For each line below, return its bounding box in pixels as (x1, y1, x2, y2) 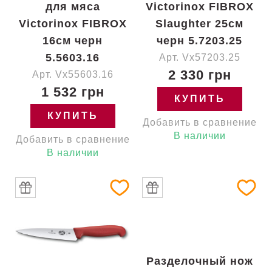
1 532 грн (41, 84, 104, 100)
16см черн (42, 35, 103, 47)
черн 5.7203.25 (157, 35, 242, 47)
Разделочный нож (146, 255, 253, 267)
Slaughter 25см (155, 18, 243, 30)
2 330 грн (168, 67, 231, 83)
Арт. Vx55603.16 (32, 69, 114, 80)
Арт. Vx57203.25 (158, 52, 240, 63)
